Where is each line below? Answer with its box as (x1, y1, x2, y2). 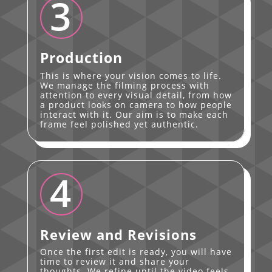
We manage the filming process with (39, 79, 209, 91)
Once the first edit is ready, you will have (39, 245, 232, 257)
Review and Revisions (39, 225, 197, 243)
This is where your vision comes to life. (39, 69, 222, 81)
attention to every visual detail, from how (39, 89, 232, 101)
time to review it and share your (39, 255, 189, 267)
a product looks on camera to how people (39, 98, 232, 110)
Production (39, 47, 123, 67)
